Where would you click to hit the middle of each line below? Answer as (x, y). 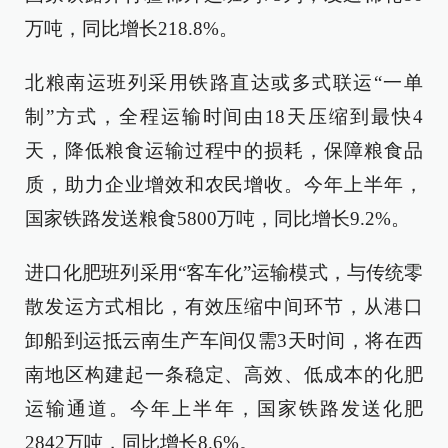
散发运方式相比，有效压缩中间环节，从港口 (224, 306)
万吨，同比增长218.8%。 (131, 28)
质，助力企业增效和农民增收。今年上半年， (224, 184)
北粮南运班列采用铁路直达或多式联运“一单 (224, 82)
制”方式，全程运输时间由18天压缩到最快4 (224, 116)
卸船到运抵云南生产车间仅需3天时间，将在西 (224, 340)
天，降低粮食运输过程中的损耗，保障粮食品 (224, 150)
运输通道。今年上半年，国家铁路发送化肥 (224, 408)
